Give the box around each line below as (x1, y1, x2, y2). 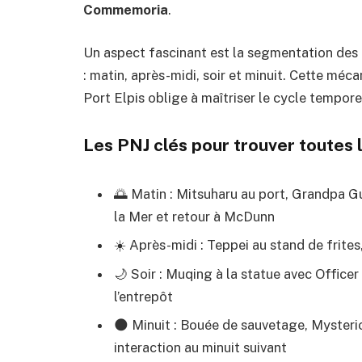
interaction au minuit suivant (114, 339, 287, 356)
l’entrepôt (114, 288, 173, 305)
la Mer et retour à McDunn (114, 208, 275, 225)
